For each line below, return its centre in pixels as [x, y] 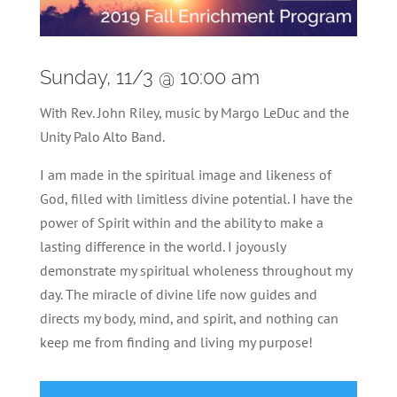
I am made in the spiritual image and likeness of [185, 174]
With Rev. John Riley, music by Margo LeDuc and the [194, 112]
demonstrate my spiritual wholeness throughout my [195, 270]
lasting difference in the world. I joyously [162, 246]
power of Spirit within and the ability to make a [181, 222]
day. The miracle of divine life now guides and [178, 294]
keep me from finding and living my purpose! [176, 342]
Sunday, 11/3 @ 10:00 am [149, 77]
